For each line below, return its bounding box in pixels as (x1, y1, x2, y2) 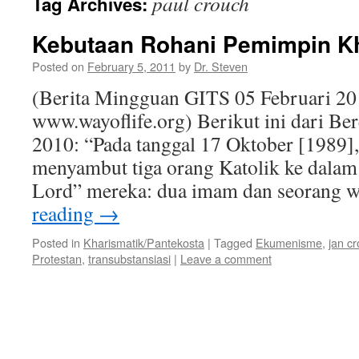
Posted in (32, 234, 80, 251)
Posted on (32, 58, 84, 75)
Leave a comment (180, 250, 272, 267)
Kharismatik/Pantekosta (83, 234, 204, 251)
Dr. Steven (194, 58, 248, 75)
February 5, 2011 (87, 58, 175, 75)
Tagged (214, 234, 252, 251)
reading (32, 200, 99, 227)
